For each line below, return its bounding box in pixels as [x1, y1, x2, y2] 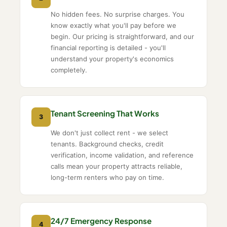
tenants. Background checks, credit [51, 139, 164, 148]
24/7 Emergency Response [51, 215, 152, 225]
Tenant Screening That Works [51, 108, 160, 118]
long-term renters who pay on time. [51, 173, 165, 181]
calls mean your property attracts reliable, [51, 162, 183, 170]
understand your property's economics [51, 54, 174, 63]
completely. [51, 65, 88, 74]
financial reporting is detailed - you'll [51, 43, 166, 52]
